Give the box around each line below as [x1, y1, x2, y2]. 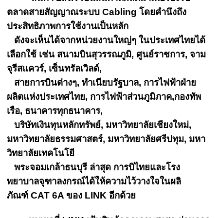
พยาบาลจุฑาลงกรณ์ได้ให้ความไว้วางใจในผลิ [7, 176, 182, 186]
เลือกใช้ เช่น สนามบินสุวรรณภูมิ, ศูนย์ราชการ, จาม [7, 49, 206, 59]
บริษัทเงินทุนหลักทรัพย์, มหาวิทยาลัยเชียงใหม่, [7, 120, 192, 130]
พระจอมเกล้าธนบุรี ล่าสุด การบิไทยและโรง [7, 162, 181, 172]
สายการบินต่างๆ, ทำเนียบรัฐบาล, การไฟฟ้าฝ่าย [7, 77, 197, 88]
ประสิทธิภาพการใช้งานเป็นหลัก [7, 21, 129, 31]
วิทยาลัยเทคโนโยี [7, 148, 75, 158]
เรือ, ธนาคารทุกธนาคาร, [7, 106, 103, 116]
